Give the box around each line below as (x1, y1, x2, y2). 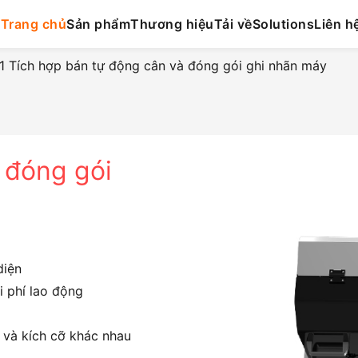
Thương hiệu (130, 16, 214, 32)
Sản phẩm (66, 16, 130, 32)
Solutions (252, 16, 314, 32)
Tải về (213, 16, 253, 32)
